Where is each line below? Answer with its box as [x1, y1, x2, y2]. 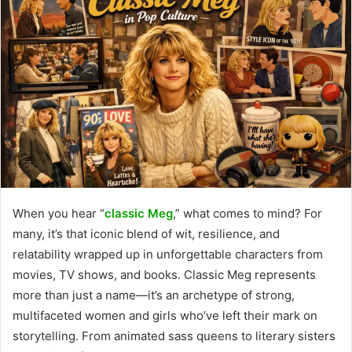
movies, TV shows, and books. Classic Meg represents [13, 266, 316, 282]
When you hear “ [13, 205, 104, 221]
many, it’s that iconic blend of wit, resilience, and [13, 225, 280, 241]
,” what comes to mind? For [173, 205, 322, 221]
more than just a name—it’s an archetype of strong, [13, 287, 295, 302]
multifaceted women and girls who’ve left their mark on [13, 307, 317, 323]
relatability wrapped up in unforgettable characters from [13, 246, 323, 262]
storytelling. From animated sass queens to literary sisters [13, 328, 335, 343]
